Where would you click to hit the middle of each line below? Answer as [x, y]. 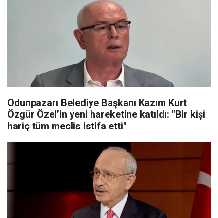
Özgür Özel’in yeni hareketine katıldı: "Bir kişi [106, 114]
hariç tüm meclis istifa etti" [67, 126]
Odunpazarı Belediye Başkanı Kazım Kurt [97, 103]
